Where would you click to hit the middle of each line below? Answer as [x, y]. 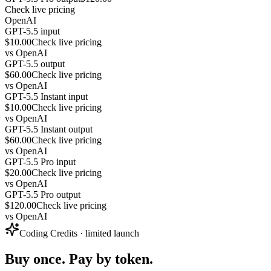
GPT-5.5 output [35, 64]
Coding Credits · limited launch [79, 233]
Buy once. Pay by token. [79, 259]
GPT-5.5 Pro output [43, 195]
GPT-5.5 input [32, 31]
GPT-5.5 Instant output [49, 129]
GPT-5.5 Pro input [40, 162]
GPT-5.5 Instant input [46, 97]
